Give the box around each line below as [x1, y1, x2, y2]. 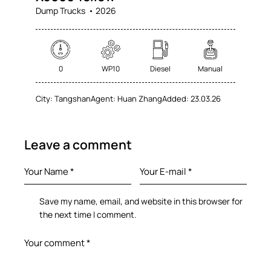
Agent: [91, 93, 116, 105]
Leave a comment [24, 136, 132, 154]
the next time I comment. [39, 209, 137, 221]
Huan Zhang [117, 93, 163, 105]
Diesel [150, 64, 171, 74]
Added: [162, 93, 189, 105]
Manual [198, 64, 223, 74]
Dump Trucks [36, 5, 86, 17]
